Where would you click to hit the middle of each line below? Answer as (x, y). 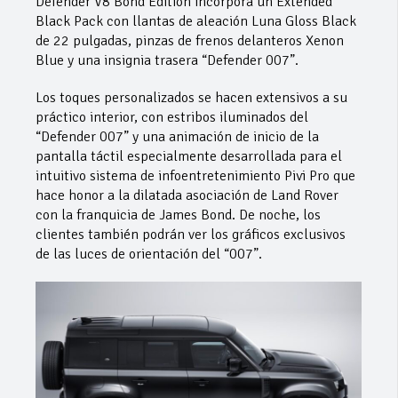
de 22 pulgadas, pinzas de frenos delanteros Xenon (190, 41)
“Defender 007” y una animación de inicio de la (177, 137)
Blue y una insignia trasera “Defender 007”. (167, 60)
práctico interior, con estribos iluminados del (172, 117)
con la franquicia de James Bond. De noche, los (178, 215)
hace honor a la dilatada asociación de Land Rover (187, 195)
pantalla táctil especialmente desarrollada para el (189, 156)
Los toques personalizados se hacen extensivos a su (191, 98)
